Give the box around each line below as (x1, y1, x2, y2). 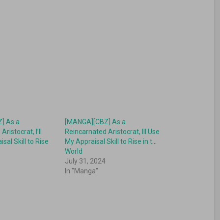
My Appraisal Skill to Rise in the (64, 137, 160, 146)
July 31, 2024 (64, 157, 106, 165)
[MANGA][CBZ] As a (64, 118, 126, 126)
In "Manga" (64, 167, 98, 175)
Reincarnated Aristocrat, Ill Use (64, 128, 160, 136)
